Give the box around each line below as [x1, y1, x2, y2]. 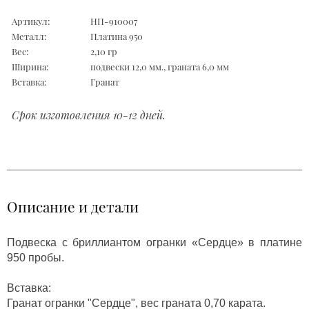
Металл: [12, 30, 46, 42]
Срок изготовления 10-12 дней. [12, 107, 166, 122]
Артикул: [12, 14, 50, 27]
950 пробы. [7, 251, 64, 263]
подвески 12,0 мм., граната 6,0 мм [90, 60, 229, 72]
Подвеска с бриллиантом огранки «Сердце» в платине [7, 236, 302, 248]
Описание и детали [7, 196, 139, 216]
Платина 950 [90, 30, 143, 42]
